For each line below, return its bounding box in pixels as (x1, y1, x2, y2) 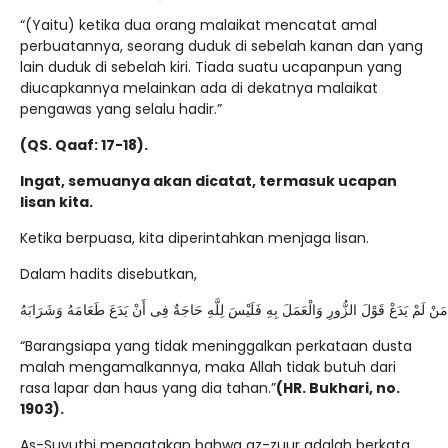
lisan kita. (20, 192, 93, 213)
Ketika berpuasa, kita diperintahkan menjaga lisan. (20, 228, 369, 249)
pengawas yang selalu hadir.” (20, 99, 222, 120)
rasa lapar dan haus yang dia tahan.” (20, 378, 276, 399)
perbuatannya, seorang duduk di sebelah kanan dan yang (20, 36, 423, 57)
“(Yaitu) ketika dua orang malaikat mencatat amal (20, 15, 377, 36)
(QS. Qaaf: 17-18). (20, 135, 148, 156)
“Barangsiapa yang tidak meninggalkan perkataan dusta (20, 336, 412, 357)
